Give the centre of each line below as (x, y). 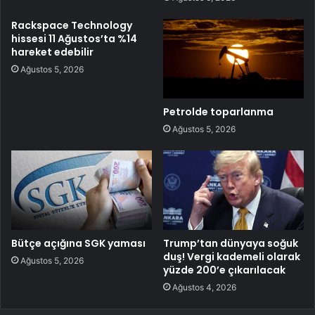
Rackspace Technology (72, 25)
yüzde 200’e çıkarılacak (224, 270)
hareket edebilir (52, 52)
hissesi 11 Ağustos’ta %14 (74, 38)
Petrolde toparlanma (218, 111)
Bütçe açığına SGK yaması (78, 243)
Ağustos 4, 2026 (204, 287)
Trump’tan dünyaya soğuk (231, 243)
